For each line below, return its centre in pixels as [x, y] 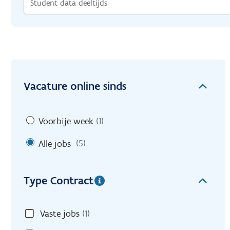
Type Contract [59, 181]
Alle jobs [55, 143]
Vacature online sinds [75, 86]
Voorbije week [66, 121]
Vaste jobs [60, 214]
